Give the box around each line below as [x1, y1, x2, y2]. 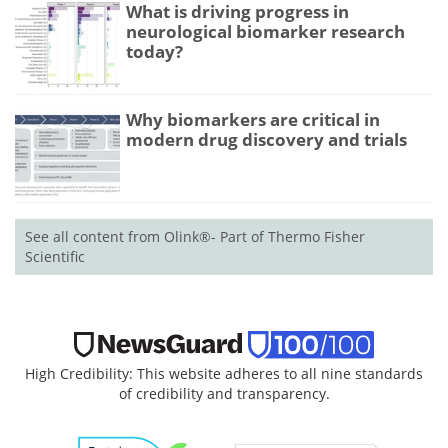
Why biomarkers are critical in [126, 108, 380, 132]
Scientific [25, 246, 85, 266]
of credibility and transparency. [118, 383, 330, 403]
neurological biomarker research [126, 19, 405, 43]
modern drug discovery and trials [126, 128, 407, 152]
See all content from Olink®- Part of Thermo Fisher [25, 226, 365, 246]
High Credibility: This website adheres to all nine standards [25, 363, 423, 383]
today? [126, 39, 183, 63]
